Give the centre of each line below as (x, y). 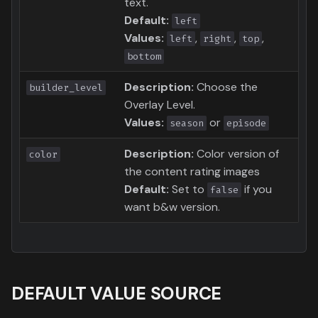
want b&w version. (172, 207)
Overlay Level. (160, 104)
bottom (144, 56)
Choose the (226, 87)
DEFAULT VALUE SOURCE (116, 293)
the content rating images (192, 171)
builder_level (66, 87)
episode (246, 123)
